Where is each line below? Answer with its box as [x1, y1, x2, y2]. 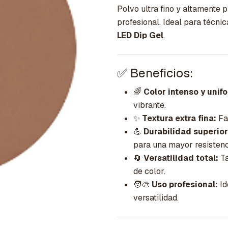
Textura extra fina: [142, 113, 216, 124]
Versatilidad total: [144, 153, 218, 164]
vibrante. [133, 100, 166, 111]
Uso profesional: [152, 179, 218, 190]
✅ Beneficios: [117, 65, 193, 81]
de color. [133, 166, 165, 177]
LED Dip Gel [117, 30, 163, 41]
